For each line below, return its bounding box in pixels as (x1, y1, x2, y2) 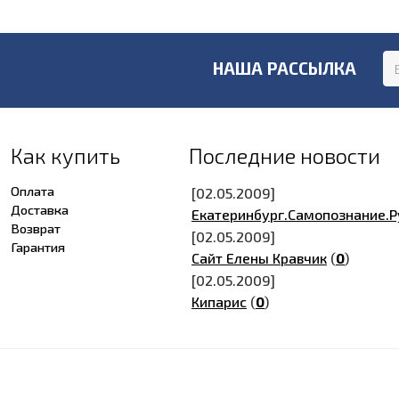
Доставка (11, 201, 69, 217)
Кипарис (191, 293, 247, 310)
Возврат (11, 220, 61, 236)
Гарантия (11, 239, 65, 255)
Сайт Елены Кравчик (191, 249, 327, 266)
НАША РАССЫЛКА (213, 58, 356, 78)
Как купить (11, 142, 120, 168)
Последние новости (189, 142, 380, 168)
